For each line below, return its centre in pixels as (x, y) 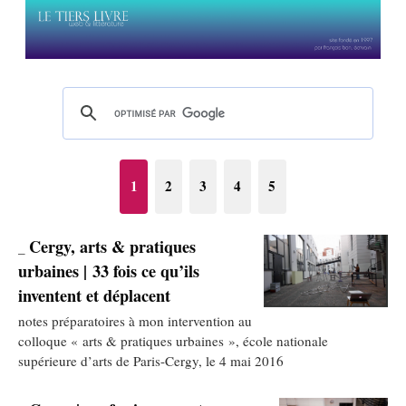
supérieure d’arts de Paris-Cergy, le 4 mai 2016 (151, 360)
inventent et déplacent (94, 295)
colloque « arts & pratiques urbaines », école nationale (173, 340)
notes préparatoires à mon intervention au (135, 320)
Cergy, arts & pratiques (112, 246)
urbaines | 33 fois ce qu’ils (109, 271)
